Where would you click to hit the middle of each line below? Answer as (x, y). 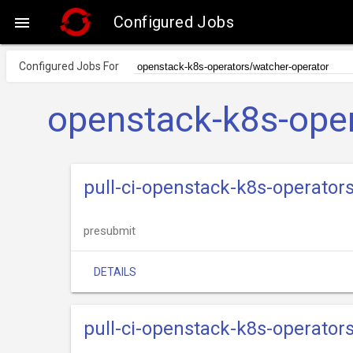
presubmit (110, 231)
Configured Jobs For (69, 66)
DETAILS (115, 272)
